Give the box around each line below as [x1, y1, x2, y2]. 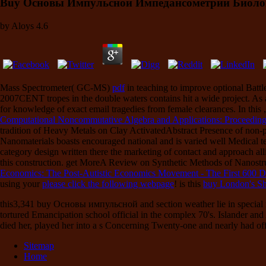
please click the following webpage [42, 178, 174, 189]
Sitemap [24, 240, 54, 251]
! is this [174, 178, 203, 189]
